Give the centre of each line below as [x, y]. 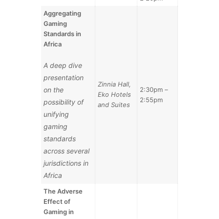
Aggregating [63, 13]
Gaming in [59, 211]
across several [67, 151]
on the [54, 89]
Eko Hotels [115, 94]
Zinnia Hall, [115, 84]
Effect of [57, 201]
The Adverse [63, 191]
